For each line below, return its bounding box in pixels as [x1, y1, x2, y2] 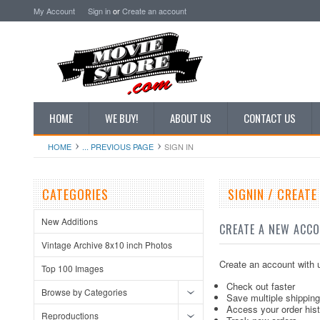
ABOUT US [170, 110, 211, 126]
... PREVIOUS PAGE [82, 141, 154, 152]
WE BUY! [105, 110, 138, 126]
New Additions [41, 215, 98, 227]
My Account [34, 5, 75, 16]
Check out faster [226, 279, 295, 293]
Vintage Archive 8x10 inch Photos [41, 239, 172, 251]
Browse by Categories [41, 286, 127, 298]
